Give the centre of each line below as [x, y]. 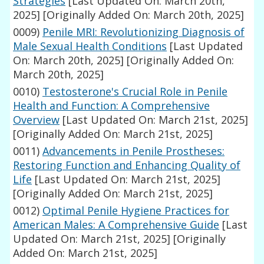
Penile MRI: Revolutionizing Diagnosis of [144, 32]
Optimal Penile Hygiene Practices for [136, 211]
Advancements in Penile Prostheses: [134, 151]
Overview [37, 120]
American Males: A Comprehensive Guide [116, 225]
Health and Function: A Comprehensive [112, 106]
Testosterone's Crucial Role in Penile [135, 92]
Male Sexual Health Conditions [90, 46]
